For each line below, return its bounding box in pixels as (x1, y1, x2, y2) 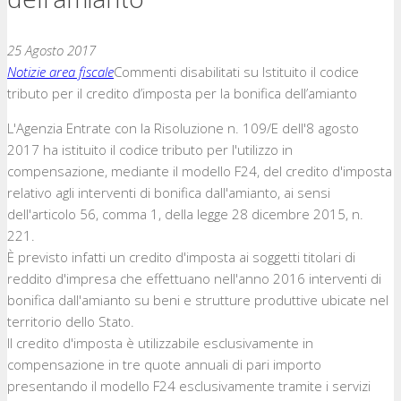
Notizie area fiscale (7, 63, 114, 81)
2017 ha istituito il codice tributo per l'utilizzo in (7, 141, 293, 158)
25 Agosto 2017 (7, 41, 96, 59)
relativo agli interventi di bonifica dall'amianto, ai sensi (7, 183, 330, 201)
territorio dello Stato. (7, 312, 134, 330)
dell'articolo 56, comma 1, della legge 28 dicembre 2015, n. (7, 205, 363, 223)
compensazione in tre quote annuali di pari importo (7, 355, 321, 373)
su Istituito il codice (240, 63, 359, 81)
